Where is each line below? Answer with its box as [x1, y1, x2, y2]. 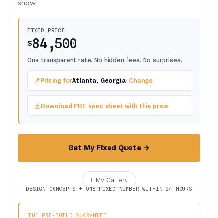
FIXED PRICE [27, 27, 65, 33]
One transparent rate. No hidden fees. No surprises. [27, 56, 182, 64]
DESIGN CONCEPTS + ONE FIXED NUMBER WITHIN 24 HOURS [26, 186, 192, 192]
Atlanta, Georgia [72, 76, 126, 84]
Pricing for [40, 76, 72, 84]
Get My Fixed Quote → [68, 144, 150, 152]
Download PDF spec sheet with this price [41, 102, 168, 109]
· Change [126, 76, 153, 84]
